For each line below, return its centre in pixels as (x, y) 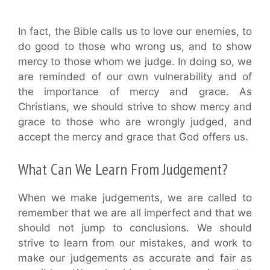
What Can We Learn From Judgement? (123, 169)
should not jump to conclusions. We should (135, 228)
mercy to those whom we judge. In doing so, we (135, 61)
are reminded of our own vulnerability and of (135, 76)
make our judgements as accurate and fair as (135, 258)
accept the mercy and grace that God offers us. (133, 137)
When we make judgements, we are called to (135, 198)
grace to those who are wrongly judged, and (135, 121)
